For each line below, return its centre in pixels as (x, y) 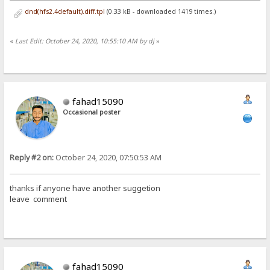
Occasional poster (92, 112)
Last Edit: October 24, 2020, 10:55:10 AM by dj (85, 41)
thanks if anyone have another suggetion (85, 188)
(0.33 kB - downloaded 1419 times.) (160, 11)
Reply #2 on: (32, 157)
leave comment (39, 199)
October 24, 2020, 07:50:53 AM (108, 157)
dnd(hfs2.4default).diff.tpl (64, 11)
